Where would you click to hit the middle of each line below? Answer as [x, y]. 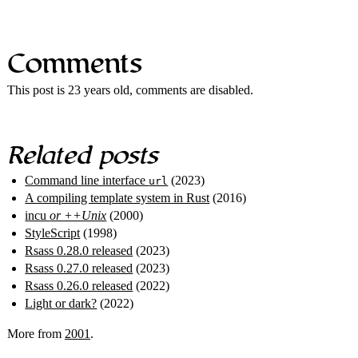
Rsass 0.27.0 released [79, 268]
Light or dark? [61, 303]
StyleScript [53, 233]
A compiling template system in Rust [117, 197]
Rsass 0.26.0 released [79, 285]
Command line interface [87, 180]
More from [36, 333]
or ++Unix [78, 215]
